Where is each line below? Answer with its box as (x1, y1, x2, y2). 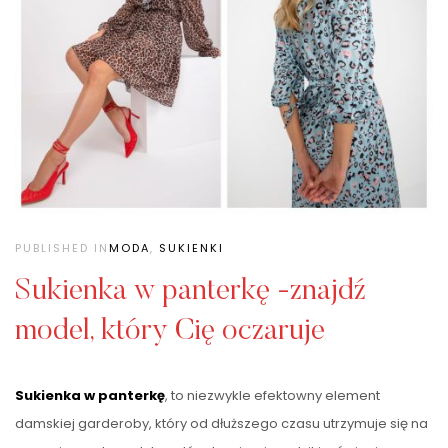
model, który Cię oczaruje (15, 316, 325, 347)
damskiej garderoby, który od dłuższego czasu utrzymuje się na (15, 413, 428, 433)
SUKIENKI (159, 239, 224, 256)
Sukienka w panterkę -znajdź (15, 276, 366, 307)
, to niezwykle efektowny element (165, 385, 380, 405)
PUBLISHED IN (15, 239, 109, 256)
